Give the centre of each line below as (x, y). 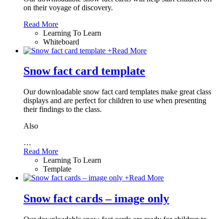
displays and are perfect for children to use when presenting (115, 101)
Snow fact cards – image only (96, 199)
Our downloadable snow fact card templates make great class (117, 92)
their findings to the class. (63, 109)
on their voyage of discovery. (69, 7)
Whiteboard (61, 42)
